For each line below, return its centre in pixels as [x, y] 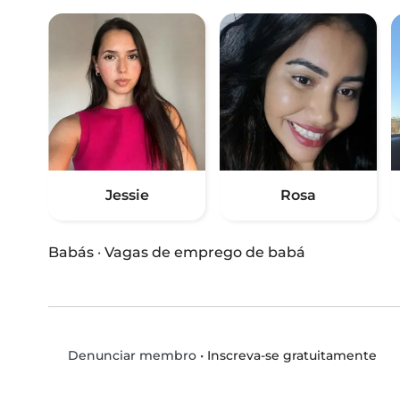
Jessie [127, 196]
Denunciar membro [130, 356]
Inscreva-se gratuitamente [292, 355]
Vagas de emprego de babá [205, 253]
